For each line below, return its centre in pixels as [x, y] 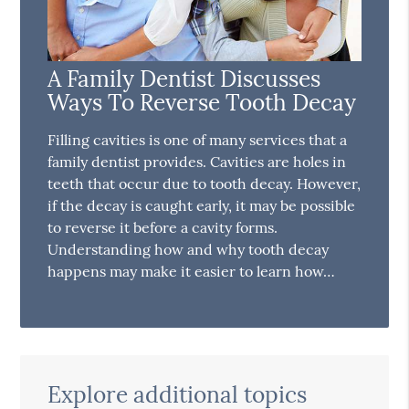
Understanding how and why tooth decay [189, 249]
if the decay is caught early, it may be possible [202, 205]
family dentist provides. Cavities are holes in [197, 161]
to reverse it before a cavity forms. [163, 227]
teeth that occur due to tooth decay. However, [204, 183]
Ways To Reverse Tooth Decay [202, 102]
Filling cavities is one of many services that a [198, 139]
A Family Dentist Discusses [184, 78]
